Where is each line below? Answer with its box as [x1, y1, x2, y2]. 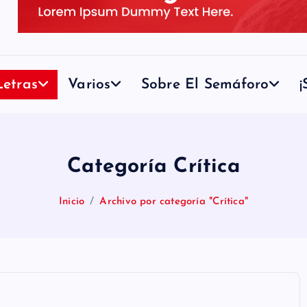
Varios [68, 77, 111, 92]
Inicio [59, 197, 85, 208]
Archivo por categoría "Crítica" [99, 197, 248, 208]
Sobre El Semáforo [140, 77, 269, 92]
